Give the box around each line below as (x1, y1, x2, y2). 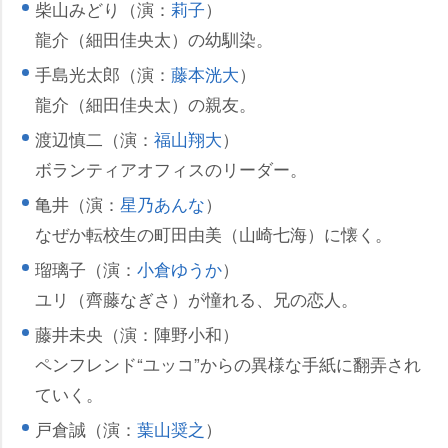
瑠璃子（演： (35, 256, 137, 282)
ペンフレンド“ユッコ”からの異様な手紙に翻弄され (35, 351, 421, 377)
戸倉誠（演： (35, 416, 137, 442)
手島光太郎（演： (35, 61, 171, 87)
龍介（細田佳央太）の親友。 (35, 91, 256, 117)
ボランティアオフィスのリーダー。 (35, 156, 307, 182)
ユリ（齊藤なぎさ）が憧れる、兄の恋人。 (35, 286, 358, 312)
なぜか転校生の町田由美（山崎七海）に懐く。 (35, 221, 392, 247)
